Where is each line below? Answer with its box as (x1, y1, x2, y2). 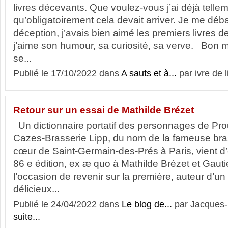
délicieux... (13, 184, 60, 194)
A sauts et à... (121, 68, 177, 78)
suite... (13, 212, 40, 222)
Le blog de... (122, 199, 172, 209)
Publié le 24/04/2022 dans (13, 199, 122, 209)
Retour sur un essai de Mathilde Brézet (13, 105, 194, 116)
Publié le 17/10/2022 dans (13, 68, 121, 78)
